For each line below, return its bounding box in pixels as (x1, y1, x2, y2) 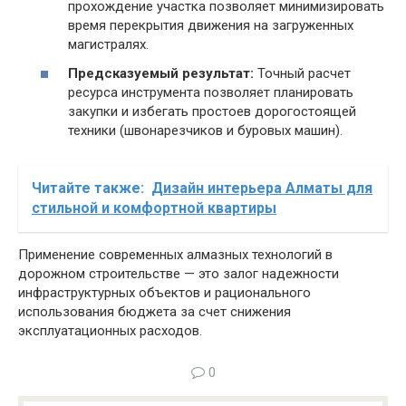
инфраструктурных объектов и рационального (18, 284, 311, 301)
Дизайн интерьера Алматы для (151, 179, 372, 197)
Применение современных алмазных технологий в (18, 246, 333, 263)
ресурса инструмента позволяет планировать (68, 83, 353, 101)
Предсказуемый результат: (68, 64, 254, 82)
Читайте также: (32, 179, 144, 197)
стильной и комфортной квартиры (32, 198, 276, 217)
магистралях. (68, 36, 149, 53)
